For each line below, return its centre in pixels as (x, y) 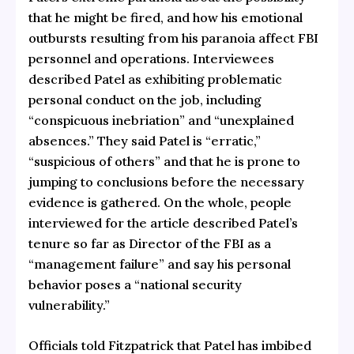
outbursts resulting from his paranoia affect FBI (173, 38)
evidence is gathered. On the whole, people (160, 202)
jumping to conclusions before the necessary (166, 181)
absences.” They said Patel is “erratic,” (144, 140)
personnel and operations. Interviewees (151, 58)
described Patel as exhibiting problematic (155, 79)
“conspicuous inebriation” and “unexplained (161, 120)
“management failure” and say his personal (159, 264)
